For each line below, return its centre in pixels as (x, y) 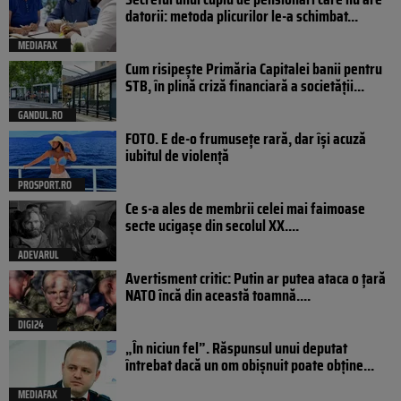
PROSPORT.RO (45, 185)
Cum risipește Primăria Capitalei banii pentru (254, 69)
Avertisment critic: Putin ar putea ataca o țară (256, 279)
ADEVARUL (38, 255)
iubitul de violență (177, 156)
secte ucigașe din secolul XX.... (212, 226)
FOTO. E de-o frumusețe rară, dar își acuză (246, 139)
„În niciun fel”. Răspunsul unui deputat (236, 349)
